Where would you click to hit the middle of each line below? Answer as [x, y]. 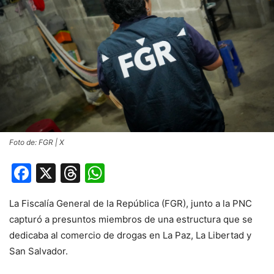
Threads [118, 173]
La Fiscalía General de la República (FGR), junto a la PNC [131, 204]
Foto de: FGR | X [37, 143]
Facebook [77, 173]
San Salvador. [40, 251]
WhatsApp [153, 173]
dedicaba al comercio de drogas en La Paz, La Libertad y [130, 235]
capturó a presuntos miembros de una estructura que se [131, 220]
